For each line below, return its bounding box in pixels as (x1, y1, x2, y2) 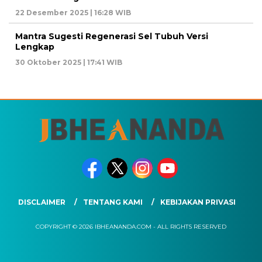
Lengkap (15, 42, 54, 52)
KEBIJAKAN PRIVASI (160, 198, 236, 206)
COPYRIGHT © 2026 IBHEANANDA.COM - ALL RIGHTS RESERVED (36, 223, 226, 230)
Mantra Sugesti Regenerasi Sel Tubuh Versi (15, 31, 208, 42)
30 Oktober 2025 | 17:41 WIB (15, 58, 122, 67)
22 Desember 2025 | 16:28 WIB (15, 8, 131, 17)
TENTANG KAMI (82, 198, 143, 206)
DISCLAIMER (18, 198, 65, 206)
